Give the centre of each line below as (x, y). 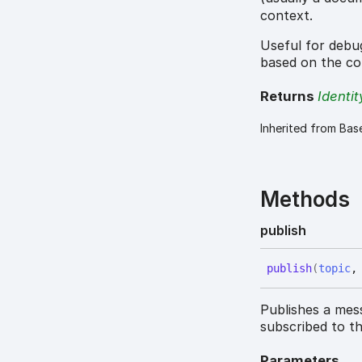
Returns (289, 97)
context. (287, 15)
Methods (305, 200)
